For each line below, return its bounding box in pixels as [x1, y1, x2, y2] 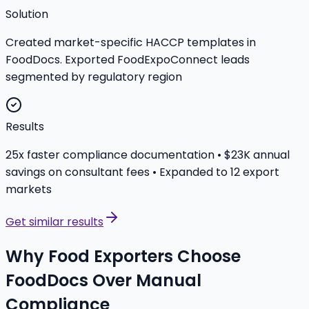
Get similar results [6, 214, 103, 230]
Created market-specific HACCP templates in [6, 34, 256, 51]
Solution [6, 6, 48, 23]
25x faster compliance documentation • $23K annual [6, 147, 290, 163]
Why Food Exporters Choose [6, 245, 241, 268]
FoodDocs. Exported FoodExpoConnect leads [6, 52, 250, 68]
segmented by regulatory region [6, 69, 182, 86]
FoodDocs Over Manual [6, 269, 201, 292]
